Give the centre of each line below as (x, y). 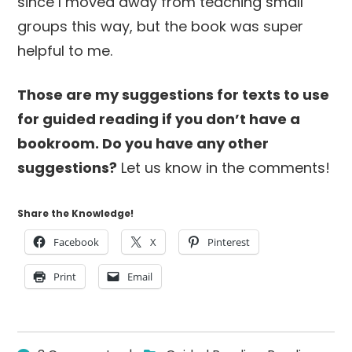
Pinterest (229, 242)
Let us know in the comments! (224, 167)
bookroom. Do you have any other (143, 143)
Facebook (77, 242)
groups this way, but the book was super (161, 26)
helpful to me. (65, 50)
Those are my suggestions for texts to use (174, 94)
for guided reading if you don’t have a (159, 119)
